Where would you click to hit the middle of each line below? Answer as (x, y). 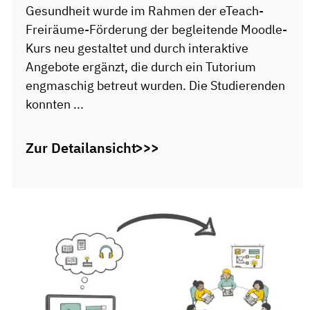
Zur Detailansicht (81, 148)
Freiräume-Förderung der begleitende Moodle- (156, 29)
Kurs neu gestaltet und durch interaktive (137, 48)
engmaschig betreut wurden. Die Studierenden (155, 85)
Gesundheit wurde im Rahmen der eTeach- (144, 11)
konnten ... (54, 104)
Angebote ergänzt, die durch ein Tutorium (140, 67)
